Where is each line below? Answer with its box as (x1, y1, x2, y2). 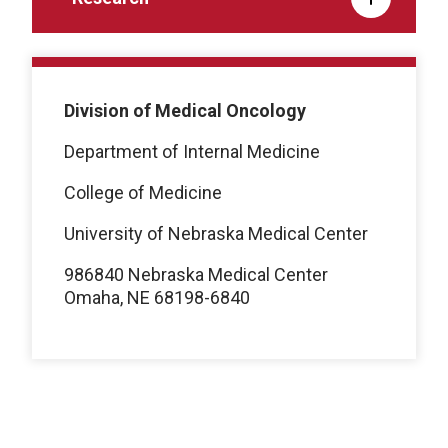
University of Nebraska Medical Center (64, 223, 368, 245)
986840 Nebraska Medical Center (64, 264, 328, 286)
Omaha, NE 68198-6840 (64, 287, 250, 309)
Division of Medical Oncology (64, 100, 306, 122)
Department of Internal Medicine (64, 141, 320, 163)
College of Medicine (64, 182, 222, 204)
